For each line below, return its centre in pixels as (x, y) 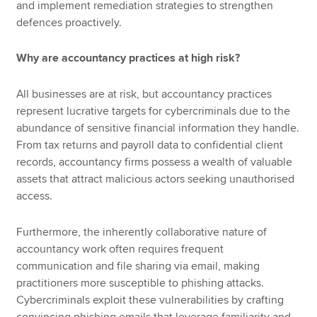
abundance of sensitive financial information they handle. (158, 128)
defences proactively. (69, 22)
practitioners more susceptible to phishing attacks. (140, 283)
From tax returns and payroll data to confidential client (150, 145)
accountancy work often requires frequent (120, 249)
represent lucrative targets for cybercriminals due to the (154, 111)
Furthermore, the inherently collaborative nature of (142, 232)
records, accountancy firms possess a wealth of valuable (155, 162)
